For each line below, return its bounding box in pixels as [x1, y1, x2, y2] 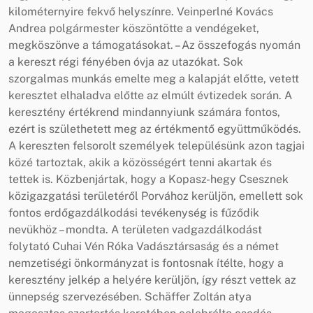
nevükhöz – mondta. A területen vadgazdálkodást [8, 222, 262, 236]
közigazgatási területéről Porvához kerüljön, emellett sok [8, 189, 303, 203]
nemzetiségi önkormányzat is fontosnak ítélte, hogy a [8, 256, 284, 270]
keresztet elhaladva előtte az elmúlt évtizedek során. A [8, 88, 292, 102]
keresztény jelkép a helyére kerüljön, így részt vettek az [8, 272, 296, 286]
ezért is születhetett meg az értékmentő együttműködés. [8, 122, 301, 136]
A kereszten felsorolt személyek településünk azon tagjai [8, 138, 305, 152]
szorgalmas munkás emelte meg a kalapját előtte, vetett [8, 71, 299, 85]
